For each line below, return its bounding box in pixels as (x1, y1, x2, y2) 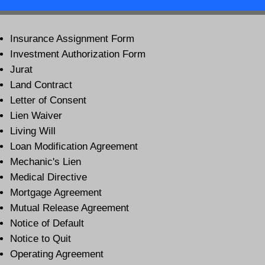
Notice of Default (9, 218, 84, 230)
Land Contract (9, 79, 72, 91)
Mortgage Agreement (9, 187, 102, 199)
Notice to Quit (9, 233, 71, 245)
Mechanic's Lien (9, 156, 81, 168)
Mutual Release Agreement (9, 202, 129, 214)
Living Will (9, 125, 56, 137)
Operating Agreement (9, 248, 104, 260)
